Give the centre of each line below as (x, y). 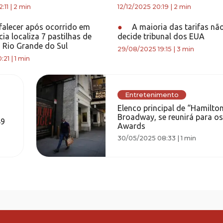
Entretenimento (152, 95)
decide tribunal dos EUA (161, 36)
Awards (132, 126)
